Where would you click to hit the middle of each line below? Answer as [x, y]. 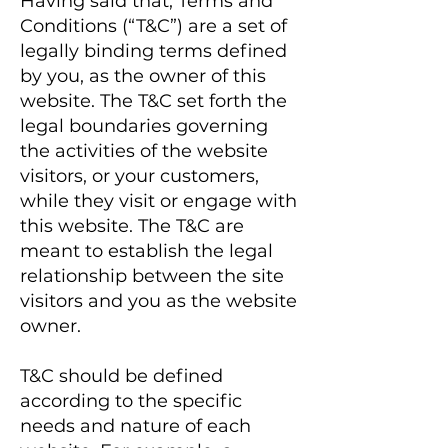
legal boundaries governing [144, 126]
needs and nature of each [135, 426]
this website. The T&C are [132, 226]
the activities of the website [144, 151]
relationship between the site [152, 276]
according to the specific [131, 401]
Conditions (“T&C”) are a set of [153, 26]
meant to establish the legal [146, 251]
